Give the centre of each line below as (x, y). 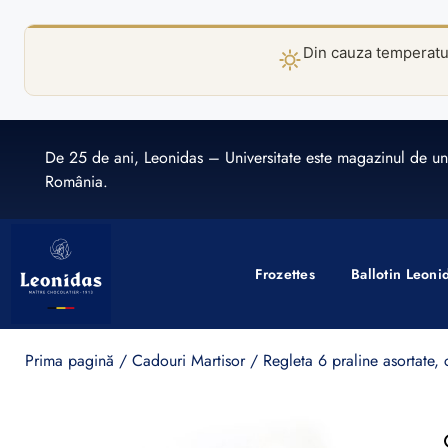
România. (76, 181)
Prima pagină (69, 360)
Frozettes (285, 274)
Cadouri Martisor (188, 360)
